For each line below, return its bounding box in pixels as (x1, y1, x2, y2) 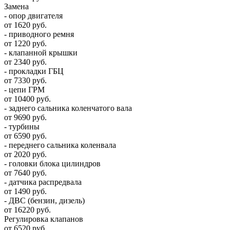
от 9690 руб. (4, 112, 47, 122)
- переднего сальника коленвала (4, 140, 116, 149)
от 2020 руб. (4, 149, 47, 159)
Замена (4, 2, 29, 11)
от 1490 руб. (4, 186, 47, 196)
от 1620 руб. (4, 20, 47, 29)
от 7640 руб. (4, 168, 47, 177)
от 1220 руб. (4, 39, 47, 48)
